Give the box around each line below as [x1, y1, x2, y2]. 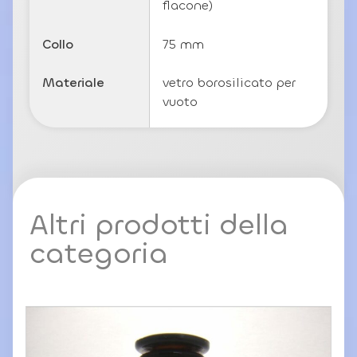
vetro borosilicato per [162, 73, 296, 91]
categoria [29, 234, 168, 273]
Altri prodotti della [29, 206, 288, 245]
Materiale [42, 73, 105, 91]
